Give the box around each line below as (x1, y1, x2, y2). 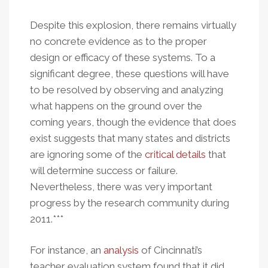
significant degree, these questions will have (30, 68, 229, 80)
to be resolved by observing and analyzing (30, 84, 223, 96)
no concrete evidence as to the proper (30, 35, 207, 47)
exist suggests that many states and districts (30, 132, 230, 144)
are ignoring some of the (30, 148, 145, 160)
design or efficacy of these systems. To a (30, 51, 215, 63)
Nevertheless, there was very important (30, 181, 212, 193)
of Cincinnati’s (139, 244, 202, 256)
